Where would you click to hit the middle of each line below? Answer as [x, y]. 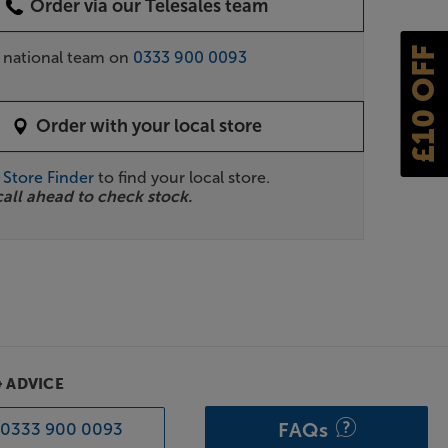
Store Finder [49, 177]
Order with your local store [149, 125]
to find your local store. [182, 177]
